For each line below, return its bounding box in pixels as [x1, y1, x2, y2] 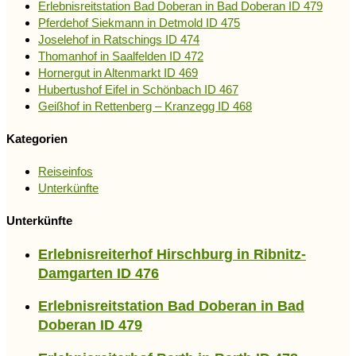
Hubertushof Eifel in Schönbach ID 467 [38, 83, 238, 97]
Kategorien [6, 132, 68, 146]
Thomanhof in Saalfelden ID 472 [38, 49, 203, 64]
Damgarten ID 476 [38, 265, 159, 281]
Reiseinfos [38, 164, 93, 179]
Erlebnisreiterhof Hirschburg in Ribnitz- [38, 246, 306, 262]
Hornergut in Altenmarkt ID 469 [38, 66, 198, 80]
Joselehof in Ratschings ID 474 [38, 33, 199, 47]
